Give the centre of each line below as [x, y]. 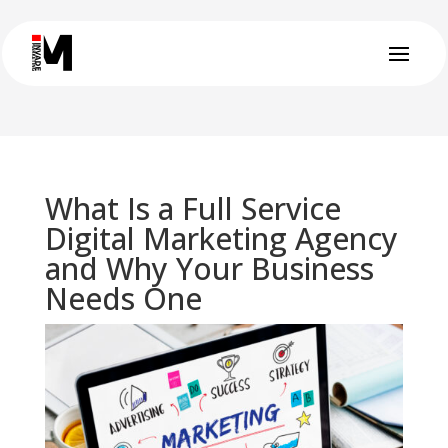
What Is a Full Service [192, 208]
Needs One [123, 298]
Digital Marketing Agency [221, 238]
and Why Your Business [209, 268]
